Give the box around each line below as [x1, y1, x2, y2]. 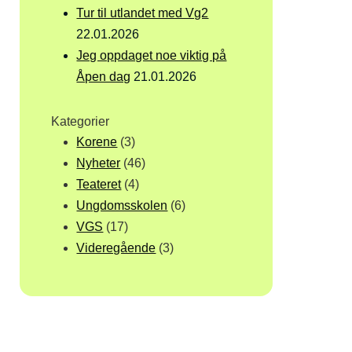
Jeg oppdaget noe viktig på [76, 49, 227, 63]
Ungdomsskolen [76, 199, 168, 213]
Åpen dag [76, 70, 131, 84]
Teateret [76, 178, 122, 192]
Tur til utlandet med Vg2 [76, 6, 209, 20]
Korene [76, 135, 118, 149]
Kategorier [51, 115, 110, 129]
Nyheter [76, 156, 121, 170]
